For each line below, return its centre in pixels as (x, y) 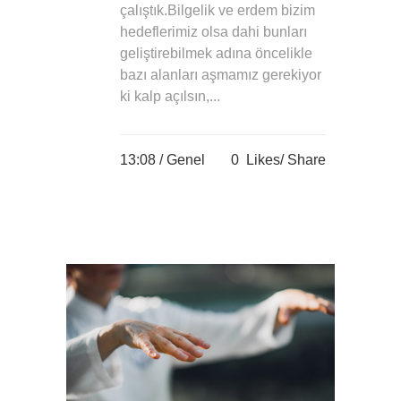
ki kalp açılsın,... (170, 97)
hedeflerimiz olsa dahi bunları (213, 32)
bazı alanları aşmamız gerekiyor (221, 75)
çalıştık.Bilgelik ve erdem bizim (218, 11)
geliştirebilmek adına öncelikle (216, 54)
